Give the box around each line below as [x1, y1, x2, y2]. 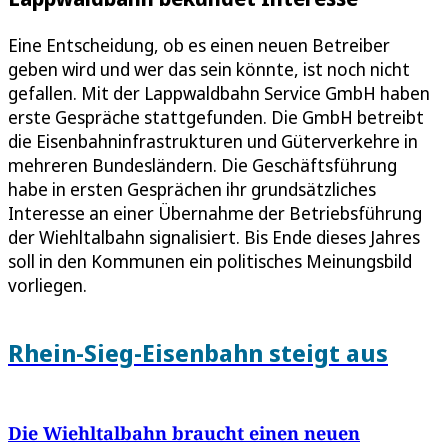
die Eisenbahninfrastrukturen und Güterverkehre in [8, 128, 418, 153]
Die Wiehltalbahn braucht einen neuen [8, 420, 360, 445]
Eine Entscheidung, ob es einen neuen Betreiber [8, 32, 390, 57]
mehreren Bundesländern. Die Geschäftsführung [8, 152, 397, 177]
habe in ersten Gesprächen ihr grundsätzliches [8, 176, 376, 201]
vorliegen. [8, 272, 87, 297]
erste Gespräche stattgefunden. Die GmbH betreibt [8, 104, 424, 129]
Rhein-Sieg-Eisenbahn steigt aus [8, 335, 388, 369]
